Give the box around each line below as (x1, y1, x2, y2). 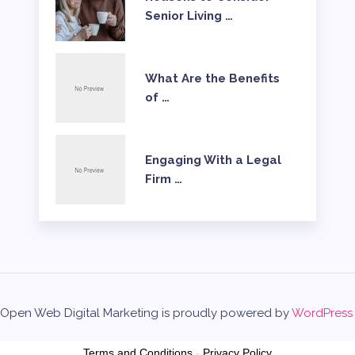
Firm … (144, 172, 182, 187)
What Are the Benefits (144, 71, 280, 86)
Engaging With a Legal (144, 153, 281, 168)
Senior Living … (144, 9, 233, 24)
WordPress (292, 306, 353, 321)
